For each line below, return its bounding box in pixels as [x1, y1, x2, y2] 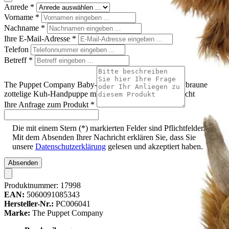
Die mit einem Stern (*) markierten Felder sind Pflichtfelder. [12, 124, 205, 133]
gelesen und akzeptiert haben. [106, 142, 203, 151]
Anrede [4, 2, 30, 11]
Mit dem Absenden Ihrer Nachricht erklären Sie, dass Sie [12, 133, 196, 142]
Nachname [4, 23, 41, 32]
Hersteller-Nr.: [4, 199, 54, 209]
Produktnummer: [4, 181, 60, 190]
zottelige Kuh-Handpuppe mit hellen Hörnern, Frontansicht [4, 89, 195, 98]
